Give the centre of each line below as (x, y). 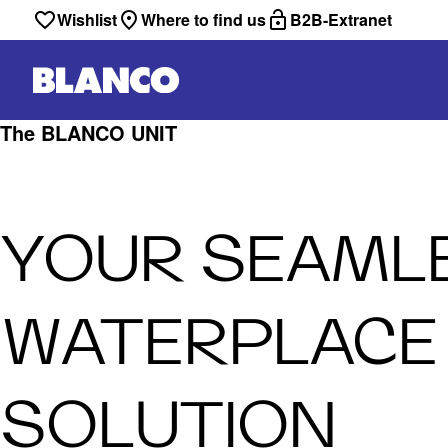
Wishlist (87, 19)
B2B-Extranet (341, 19)
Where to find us (203, 19)
